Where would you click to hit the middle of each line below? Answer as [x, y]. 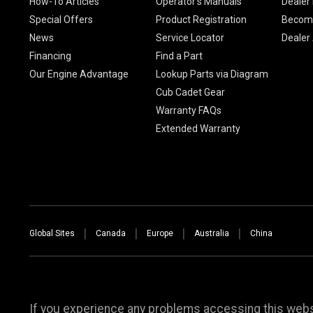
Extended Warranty [198, 128]
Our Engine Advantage [79, 74]
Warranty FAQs [188, 110]
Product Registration [201, 19]
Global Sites [52, 233]
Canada [111, 233]
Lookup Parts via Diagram [212, 74]
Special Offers [61, 19]
